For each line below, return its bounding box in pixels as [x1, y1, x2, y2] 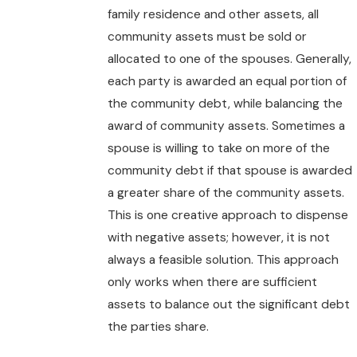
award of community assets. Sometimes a [107, 118, 345, 135]
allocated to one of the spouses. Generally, [107, 51, 351, 68]
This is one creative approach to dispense [107, 207, 348, 224]
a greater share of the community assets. [107, 185, 344, 202]
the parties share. [107, 319, 209, 335]
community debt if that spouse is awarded [107, 163, 352, 179]
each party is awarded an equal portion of [107, 73, 347, 90]
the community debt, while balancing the [107, 96, 343, 112]
